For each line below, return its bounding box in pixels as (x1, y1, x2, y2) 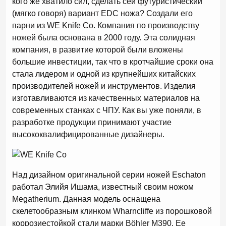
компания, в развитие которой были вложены (12, 45, 183, 54)
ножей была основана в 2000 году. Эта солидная (12, 33, 195, 42)
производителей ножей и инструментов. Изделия (12, 82, 196, 90)
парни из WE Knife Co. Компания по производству (12, 21, 199, 30)
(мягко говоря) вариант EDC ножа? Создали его (12, 9, 193, 18)
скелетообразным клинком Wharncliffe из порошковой (12, 207, 212, 215)
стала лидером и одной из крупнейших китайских (12, 70, 196, 78)
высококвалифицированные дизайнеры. (12, 130, 164, 139)
